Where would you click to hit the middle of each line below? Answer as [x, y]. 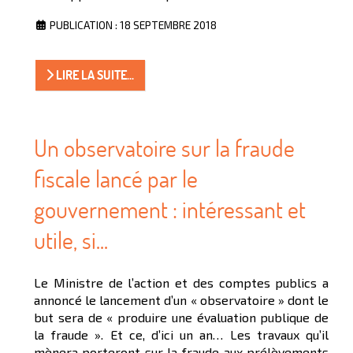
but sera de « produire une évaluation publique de [181, 318]
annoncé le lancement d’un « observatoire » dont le [181, 300]
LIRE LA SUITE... [94, 75]
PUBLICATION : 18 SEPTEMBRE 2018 [133, 25]
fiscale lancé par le [116, 179]
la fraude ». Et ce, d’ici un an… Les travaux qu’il [181, 335]
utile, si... [71, 240]
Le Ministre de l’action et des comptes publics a [181, 283]
